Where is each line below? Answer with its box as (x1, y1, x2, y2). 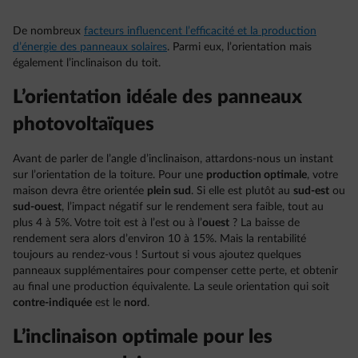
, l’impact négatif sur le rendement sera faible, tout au (62, 201, 324, 213)
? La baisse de (229, 217, 300, 229)
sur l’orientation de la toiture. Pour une (13, 169, 206, 181)
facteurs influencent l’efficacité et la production (84, 26, 316, 37)
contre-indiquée (13, 297, 92, 308)
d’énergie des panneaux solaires (13, 42, 167, 53)
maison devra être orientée (13, 185, 147, 197)
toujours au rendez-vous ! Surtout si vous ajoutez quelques (13, 249, 301, 261)
